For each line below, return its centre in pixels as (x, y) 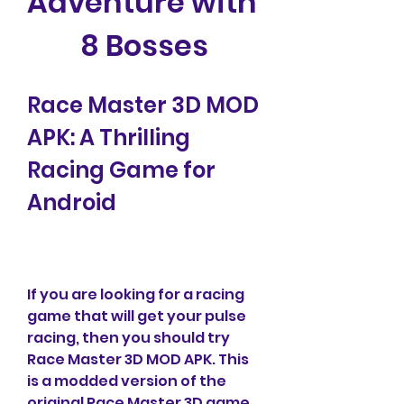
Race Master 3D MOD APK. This (138, 359)
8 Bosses (144, 46)
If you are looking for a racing (136, 294)
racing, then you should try (129, 338)
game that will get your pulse (137, 316)
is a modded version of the (127, 381)
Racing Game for (121, 170)
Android (72, 202)
